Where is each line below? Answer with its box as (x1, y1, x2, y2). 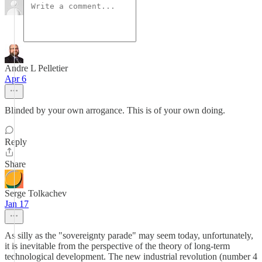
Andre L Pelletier (5, 63, 68, 73)
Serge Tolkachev (5, 188, 67, 198)
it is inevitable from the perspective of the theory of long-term (5, 241, 230, 251)
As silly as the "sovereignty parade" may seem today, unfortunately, (5, 230, 253, 240)
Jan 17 (5, 199, 29, 209)
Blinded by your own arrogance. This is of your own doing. (5, 105, 225, 115)
